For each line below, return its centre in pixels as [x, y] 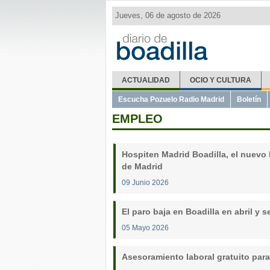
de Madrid [142, 166]
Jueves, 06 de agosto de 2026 [168, 15]
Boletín [249, 99]
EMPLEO [137, 119]
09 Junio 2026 [145, 182]
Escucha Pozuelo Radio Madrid [171, 99]
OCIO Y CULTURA [220, 80]
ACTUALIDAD [146, 80]
